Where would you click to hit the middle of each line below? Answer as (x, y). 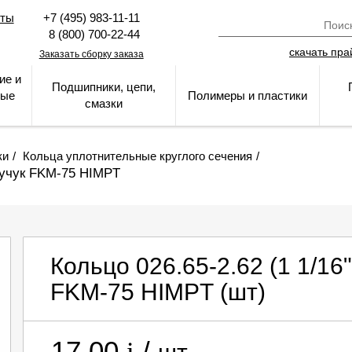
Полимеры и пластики (247, 95)
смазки (104, 103)
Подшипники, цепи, (104, 87)
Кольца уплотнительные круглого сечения (137, 156)
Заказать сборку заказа (91, 54)
